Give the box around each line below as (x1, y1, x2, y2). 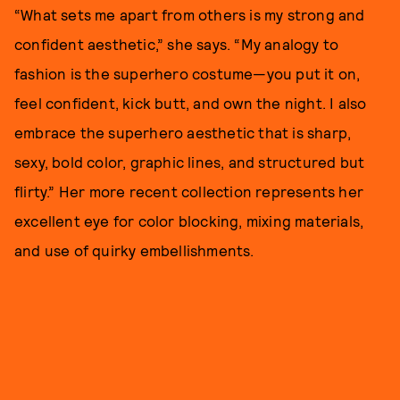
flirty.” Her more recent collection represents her (14, 181, 364, 200)
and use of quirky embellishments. (14, 240, 254, 259)
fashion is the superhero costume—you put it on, (14, 63, 361, 82)
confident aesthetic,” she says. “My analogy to (14, 34, 339, 53)
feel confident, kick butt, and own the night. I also (14, 93, 367, 112)
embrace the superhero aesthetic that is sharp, (14, 122, 352, 141)
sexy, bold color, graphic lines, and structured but (14, 152, 365, 171)
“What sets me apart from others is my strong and (14, 4, 365, 23)
